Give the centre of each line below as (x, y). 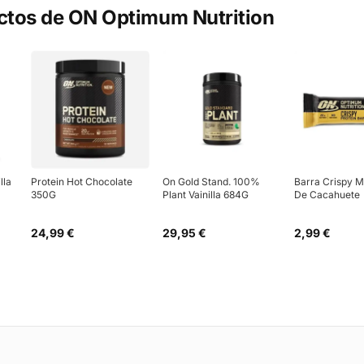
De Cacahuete (327, 194)
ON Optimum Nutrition (171, 17)
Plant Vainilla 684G (206, 194)
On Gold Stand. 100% (211, 181)
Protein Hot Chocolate (82, 181)
